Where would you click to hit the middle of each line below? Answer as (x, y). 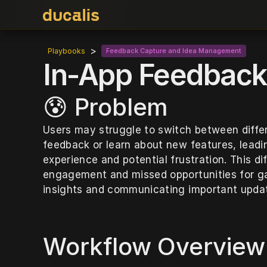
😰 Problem (106, 107)
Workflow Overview (154, 246)
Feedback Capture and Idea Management (174, 51)
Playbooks (66, 51)
